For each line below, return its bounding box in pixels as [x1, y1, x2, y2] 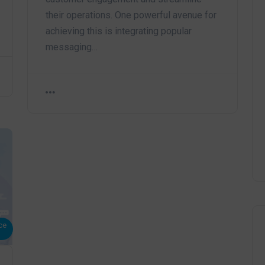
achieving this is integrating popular [46, 25, 192, 37]
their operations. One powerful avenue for [46, 9, 216, 21]
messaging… [46, 41, 98, 53]
